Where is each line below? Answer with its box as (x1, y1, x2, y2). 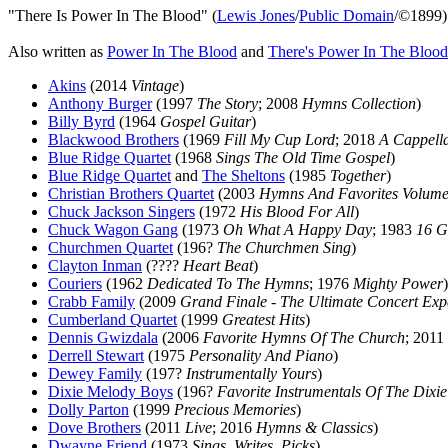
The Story (197, 95, 258, 112)
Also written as (8, 43, 107, 60)
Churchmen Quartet (48, 239, 173, 256)
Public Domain (299, 7, 394, 24)
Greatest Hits (222, 311, 305, 328)
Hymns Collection (302, 95, 416, 112)
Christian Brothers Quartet (48, 185, 214, 202)
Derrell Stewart (48, 347, 144, 364)
